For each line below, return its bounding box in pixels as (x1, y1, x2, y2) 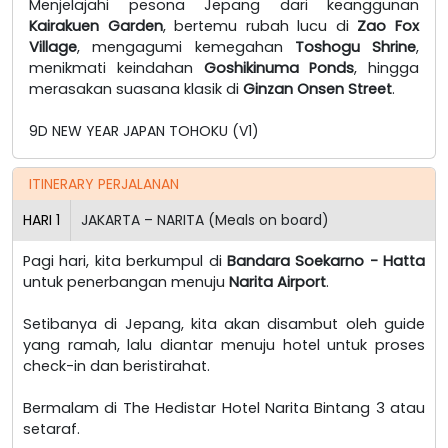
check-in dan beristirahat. (23, 355, 210, 376)
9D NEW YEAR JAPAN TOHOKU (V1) (29, 120, 259, 141)
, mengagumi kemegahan (77, 36, 295, 57)
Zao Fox (357, 15, 420, 36)
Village (29, 36, 77, 57)
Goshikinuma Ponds (203, 57, 355, 78)
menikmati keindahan (29, 57, 204, 78)
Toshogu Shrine (294, 36, 416, 57)
